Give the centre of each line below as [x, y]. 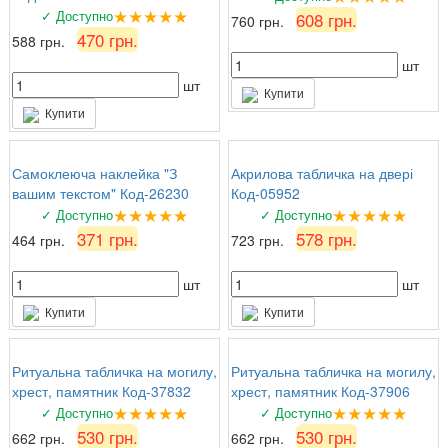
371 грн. [107, 238]
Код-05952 [265, 192]
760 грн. [259, 20]
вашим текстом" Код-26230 [100, 192]
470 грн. [107, 39]
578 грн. [326, 238]
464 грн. [40, 239]
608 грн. [326, 19]
